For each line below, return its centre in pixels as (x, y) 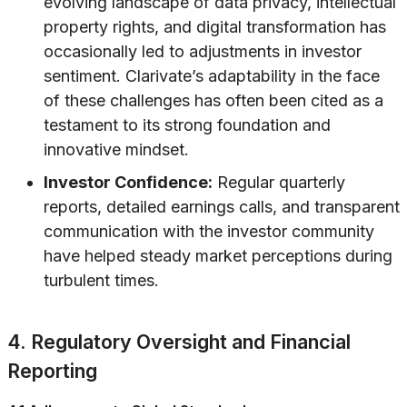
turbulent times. (101, 281)
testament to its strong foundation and (187, 125)
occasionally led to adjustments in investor (203, 52)
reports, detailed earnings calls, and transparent (222, 207)
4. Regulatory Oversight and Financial (179, 342)
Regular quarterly (279, 183)
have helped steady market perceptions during (218, 256)
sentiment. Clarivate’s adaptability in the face (212, 76)
